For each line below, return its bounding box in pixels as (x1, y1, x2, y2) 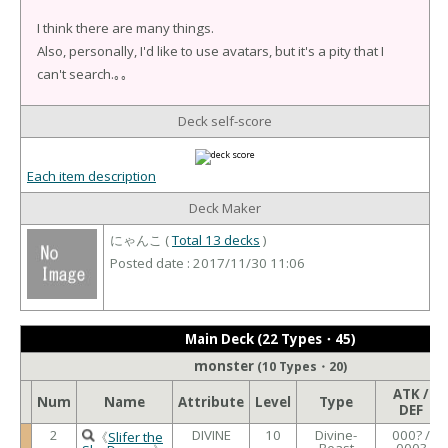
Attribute (178, 392, 244, 411)
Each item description (27, 167, 156, 186)
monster (193, 356, 257, 375)
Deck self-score (178, 112, 272, 131)
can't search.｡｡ (37, 65, 128, 84)
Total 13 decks (172, 231, 260, 250)
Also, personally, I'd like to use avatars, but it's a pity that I (37, 42, 384, 61)
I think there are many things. (37, 19, 214, 38)
